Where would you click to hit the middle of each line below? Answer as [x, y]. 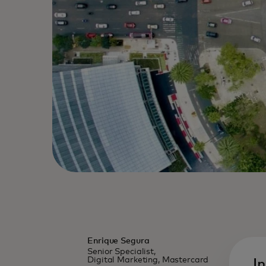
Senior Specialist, [121, 252]
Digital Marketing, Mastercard [148, 260]
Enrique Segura [118, 241]
